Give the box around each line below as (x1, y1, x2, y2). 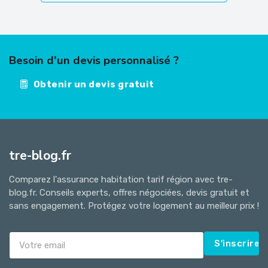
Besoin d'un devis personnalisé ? (9, 52, 179, 68)
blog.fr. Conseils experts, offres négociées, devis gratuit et (9, 187, 249, 198)
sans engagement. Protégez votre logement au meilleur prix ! (9, 200, 259, 211)
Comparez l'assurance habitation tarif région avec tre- (9, 173, 233, 185)
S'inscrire (214, 237, 260, 249)
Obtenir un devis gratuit (33, 78, 154, 90)
